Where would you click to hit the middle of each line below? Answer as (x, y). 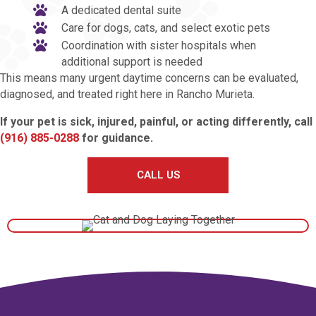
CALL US (158, 175)
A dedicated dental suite (121, 11)
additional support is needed (132, 62)
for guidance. (116, 138)
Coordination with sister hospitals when (159, 46)
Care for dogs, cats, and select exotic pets (166, 28)
